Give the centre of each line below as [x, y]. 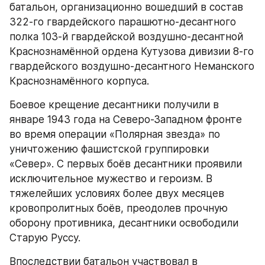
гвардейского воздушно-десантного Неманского [132, 66]
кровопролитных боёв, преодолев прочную [119, 208]
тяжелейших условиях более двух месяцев [117, 193]
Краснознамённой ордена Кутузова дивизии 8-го [132, 51]
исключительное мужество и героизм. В [111, 178]
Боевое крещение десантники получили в [114, 104]
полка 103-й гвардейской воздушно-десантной [126, 36]
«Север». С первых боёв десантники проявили [126, 164]
